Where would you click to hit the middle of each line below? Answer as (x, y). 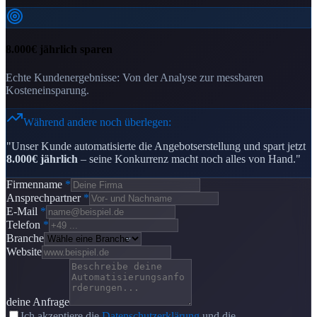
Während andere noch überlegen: (97, 122)
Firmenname (34, 184)
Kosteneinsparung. (47, 90)
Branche (25, 238)
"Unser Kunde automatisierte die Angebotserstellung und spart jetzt (156, 146)
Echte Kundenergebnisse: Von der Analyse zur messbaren (134, 77)
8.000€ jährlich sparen (59, 50)
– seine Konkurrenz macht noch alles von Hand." (189, 158)
